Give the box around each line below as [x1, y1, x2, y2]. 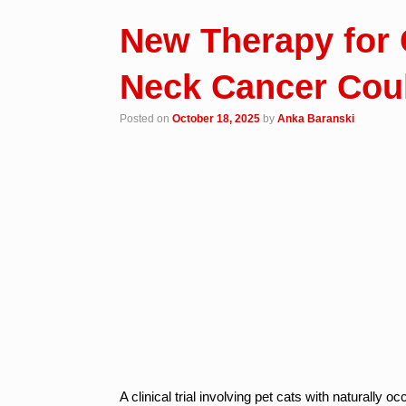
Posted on [127, 111, 172, 125]
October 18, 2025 [172, 111, 260, 125]
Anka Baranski [277, 111, 354, 125]
